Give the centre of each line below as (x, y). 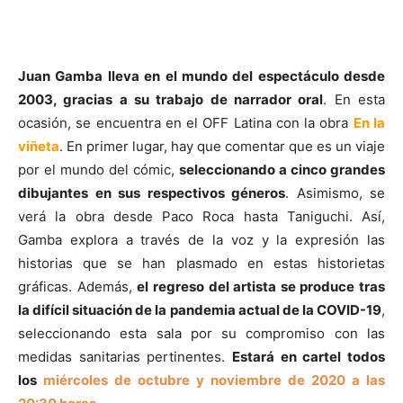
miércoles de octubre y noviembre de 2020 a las (214, 380)
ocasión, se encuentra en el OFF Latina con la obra (186, 122)
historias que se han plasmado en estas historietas (201, 263)
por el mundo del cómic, (99, 169)
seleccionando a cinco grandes (282, 169)
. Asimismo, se (335, 193)
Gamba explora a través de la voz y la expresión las (201, 239)
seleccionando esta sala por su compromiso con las (201, 333)
